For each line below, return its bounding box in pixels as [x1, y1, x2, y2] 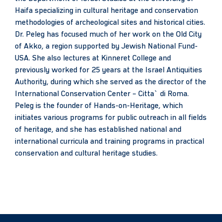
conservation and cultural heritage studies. [15, 150, 158, 158]
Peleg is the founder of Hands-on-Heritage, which [15, 102, 183, 111]
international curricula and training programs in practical [15, 138, 204, 146]
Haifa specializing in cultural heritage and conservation [15, 7, 198, 15]
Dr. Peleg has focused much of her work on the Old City [15, 31, 202, 39]
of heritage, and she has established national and [15, 126, 181, 134]
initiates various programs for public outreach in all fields [15, 114, 207, 122]
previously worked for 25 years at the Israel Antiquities [15, 66, 202, 75]
